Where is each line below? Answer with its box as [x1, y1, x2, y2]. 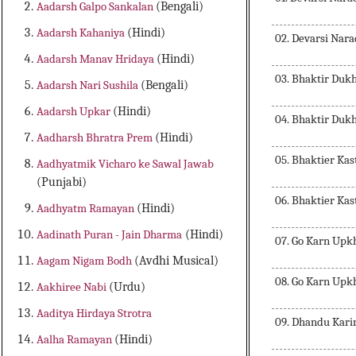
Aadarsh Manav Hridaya [37, 52, 157, 67]
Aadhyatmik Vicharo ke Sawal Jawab [37, 157, 215, 172]
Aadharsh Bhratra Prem [37, 130, 156, 145]
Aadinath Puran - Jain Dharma [37, 227, 183, 242]
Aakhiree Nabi [37, 280, 110, 295]
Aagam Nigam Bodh [37, 253, 135, 269]
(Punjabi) [37, 175, 87, 190]
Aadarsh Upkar [37, 104, 114, 119]
